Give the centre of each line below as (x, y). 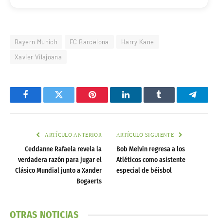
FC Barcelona (89, 42)
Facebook (42, 102)
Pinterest (107, 102)
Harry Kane (137, 42)
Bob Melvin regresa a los (151, 149)
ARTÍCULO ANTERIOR (73, 135)
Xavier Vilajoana (38, 57)
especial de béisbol (144, 171)
